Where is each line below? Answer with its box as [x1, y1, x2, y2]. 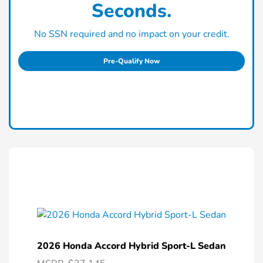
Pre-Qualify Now [103, 56, 160, 66]
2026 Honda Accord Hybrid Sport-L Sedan [37, 239, 226, 252]
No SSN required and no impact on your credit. [33, 27, 230, 41]
